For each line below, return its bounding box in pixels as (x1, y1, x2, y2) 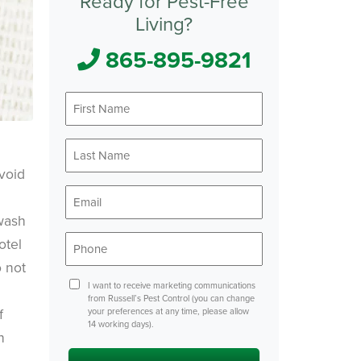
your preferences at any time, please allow (87, 304, 249, 317)
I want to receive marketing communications (87, 278, 255, 292)
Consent (65, 278, 98, 292)
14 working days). (87, 317, 154, 330)
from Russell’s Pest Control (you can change (87, 291, 255, 305)
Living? (135, 9, 193, 37)
